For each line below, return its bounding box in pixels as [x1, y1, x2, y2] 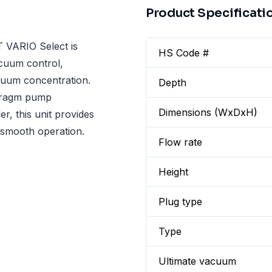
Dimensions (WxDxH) [158, 106, 257, 118]
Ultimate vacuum [158, 255, 236, 267]
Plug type [158, 195, 202, 208]
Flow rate [158, 136, 202, 148]
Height [158, 166, 188, 178]
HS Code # [158, 47, 209, 59]
